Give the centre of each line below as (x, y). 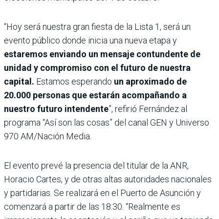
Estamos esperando (74, 82)
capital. (20, 82)
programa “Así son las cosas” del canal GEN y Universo (107, 123)
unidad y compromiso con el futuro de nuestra (97, 68)
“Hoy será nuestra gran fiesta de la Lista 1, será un (97, 27)
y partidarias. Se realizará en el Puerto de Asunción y (102, 193)
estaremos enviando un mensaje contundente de (102, 54)
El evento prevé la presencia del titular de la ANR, (96, 166)
